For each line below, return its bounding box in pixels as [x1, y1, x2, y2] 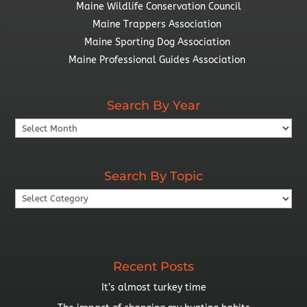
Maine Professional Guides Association [69, 54, 248, 66]
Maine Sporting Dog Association [84, 36, 230, 49]
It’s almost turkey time [101, 282, 206, 294]
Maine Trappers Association [93, 19, 221, 31]
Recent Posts [113, 259, 194, 275]
